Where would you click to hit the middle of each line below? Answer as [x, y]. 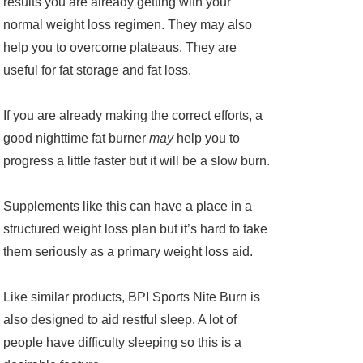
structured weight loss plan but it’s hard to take [135, 229]
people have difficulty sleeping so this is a [122, 343]
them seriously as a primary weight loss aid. [128, 252]
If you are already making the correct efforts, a [133, 116]
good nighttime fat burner [76, 139]
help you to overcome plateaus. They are [120, 48]
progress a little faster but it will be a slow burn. [137, 161]
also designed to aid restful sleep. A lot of [120, 320]
